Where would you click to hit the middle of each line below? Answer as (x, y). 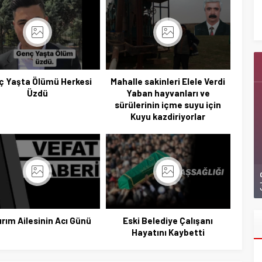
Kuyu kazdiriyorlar (168, 116)
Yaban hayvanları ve (168, 93)
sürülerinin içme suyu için (168, 104)
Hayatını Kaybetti (168, 232)
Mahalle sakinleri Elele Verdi (168, 81)
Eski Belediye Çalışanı (168, 220)
